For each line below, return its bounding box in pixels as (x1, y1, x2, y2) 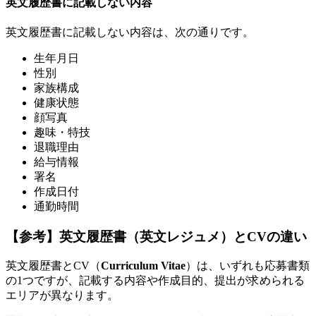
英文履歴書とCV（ (6, 260, 101, 272)
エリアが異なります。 (6, 289, 119, 302)
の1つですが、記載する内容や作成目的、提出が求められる (6, 274, 305, 287)
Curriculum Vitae (101, 260, 186, 272)
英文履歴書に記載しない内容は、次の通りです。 (6, 25, 254, 38)
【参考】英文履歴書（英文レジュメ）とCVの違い (6, 229, 307, 244)
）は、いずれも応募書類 (186, 260, 310, 272)
